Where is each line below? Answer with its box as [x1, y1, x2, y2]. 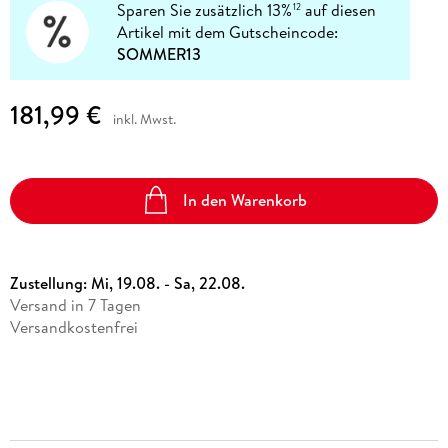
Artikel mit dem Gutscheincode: [117, 21, 339, 44]
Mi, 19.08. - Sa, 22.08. [90, 271, 245, 294]
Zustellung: [9, 271, 91, 294]
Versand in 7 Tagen [9, 293, 141, 316]
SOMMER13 [117, 43, 202, 66]
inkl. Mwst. [112, 108, 176, 129]
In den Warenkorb [183, 189, 308, 212]
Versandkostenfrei [9, 315, 138, 338]
